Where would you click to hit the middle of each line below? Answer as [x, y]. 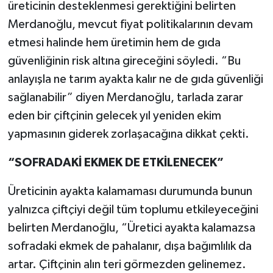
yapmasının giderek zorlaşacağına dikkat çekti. [128, 134]
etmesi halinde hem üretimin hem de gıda [114, 42]
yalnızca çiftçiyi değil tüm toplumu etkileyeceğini [133, 209]
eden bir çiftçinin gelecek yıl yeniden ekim [114, 115]
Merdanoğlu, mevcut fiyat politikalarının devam [130, 24]
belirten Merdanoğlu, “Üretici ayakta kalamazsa [131, 228]
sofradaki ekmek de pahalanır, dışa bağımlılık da [129, 246]
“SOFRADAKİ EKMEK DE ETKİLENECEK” [115, 162]
